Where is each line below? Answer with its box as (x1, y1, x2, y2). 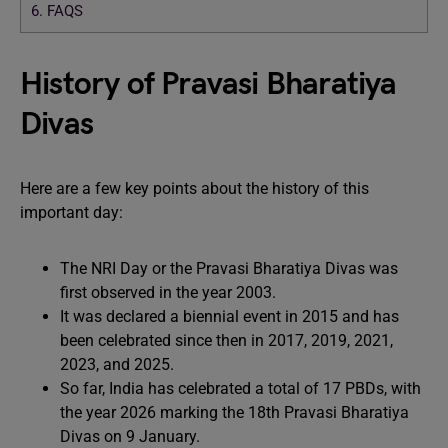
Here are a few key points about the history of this (20, 179, 369, 198)
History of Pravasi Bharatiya (20, 65, 397, 104)
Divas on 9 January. (60, 427, 204, 446)
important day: (20, 203, 123, 222)
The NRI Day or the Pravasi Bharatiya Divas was (60, 259, 398, 278)
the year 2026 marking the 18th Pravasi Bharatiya (60, 403, 409, 422)
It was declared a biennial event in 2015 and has (60, 307, 399, 326)
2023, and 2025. (60, 355, 174, 374)
